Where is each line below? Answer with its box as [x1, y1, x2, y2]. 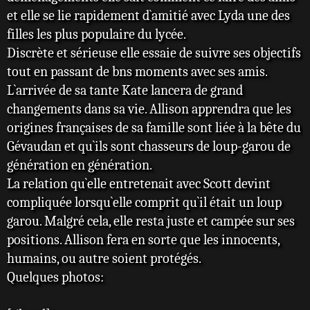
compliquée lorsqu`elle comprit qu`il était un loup [7, 194, 282, 211]
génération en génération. [7, 157, 152, 174]
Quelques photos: [7, 269, 104, 286]
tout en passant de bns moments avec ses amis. [7, 64, 271, 80]
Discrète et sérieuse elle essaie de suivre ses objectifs [7, 45, 301, 62]
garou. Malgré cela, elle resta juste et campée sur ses [7, 213, 295, 230]
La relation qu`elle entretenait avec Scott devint [7, 176, 271, 192]
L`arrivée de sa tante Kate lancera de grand [7, 82, 243, 99]
